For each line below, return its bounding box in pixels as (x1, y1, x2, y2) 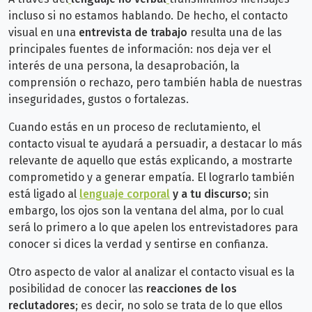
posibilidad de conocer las (8, 282, 146, 296)
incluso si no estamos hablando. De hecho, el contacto (8, 9, 288, 23)
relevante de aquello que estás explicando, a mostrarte (8, 154, 292, 168)
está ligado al (8, 187, 79, 201)
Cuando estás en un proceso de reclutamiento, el (8, 120, 260, 134)
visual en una (8, 26, 79, 40)
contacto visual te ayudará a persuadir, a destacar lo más (8, 137, 302, 151)
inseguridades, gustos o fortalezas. (8, 93, 192, 107)
